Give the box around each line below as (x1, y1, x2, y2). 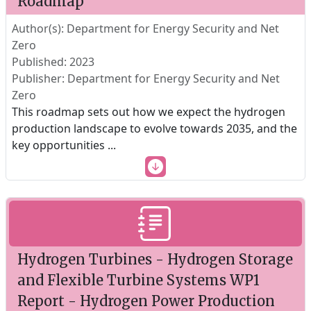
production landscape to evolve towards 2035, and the (12, 121, 297, 136)
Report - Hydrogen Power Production (17, 292, 275, 310)
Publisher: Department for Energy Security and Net (12, 71, 280, 86)
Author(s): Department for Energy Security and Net (12, 21, 279, 36)
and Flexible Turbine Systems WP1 (17, 271, 260, 289)
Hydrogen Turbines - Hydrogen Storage (17, 251, 293, 268)
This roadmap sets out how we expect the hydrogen (12, 104, 285, 119)
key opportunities (12, 137, 108, 153)
